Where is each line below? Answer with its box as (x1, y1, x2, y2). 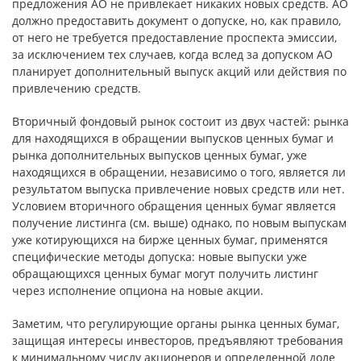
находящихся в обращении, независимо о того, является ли (12, 164, 346, 180)
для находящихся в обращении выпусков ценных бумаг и (12, 131, 334, 146)
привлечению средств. (12, 81, 141, 96)
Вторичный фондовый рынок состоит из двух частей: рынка (12, 114, 349, 129)
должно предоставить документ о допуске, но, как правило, (12, 13, 341, 28)
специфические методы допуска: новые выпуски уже (12, 249, 307, 264)
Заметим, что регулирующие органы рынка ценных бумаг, (12, 316, 339, 331)
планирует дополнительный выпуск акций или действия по (12, 64, 346, 79)
